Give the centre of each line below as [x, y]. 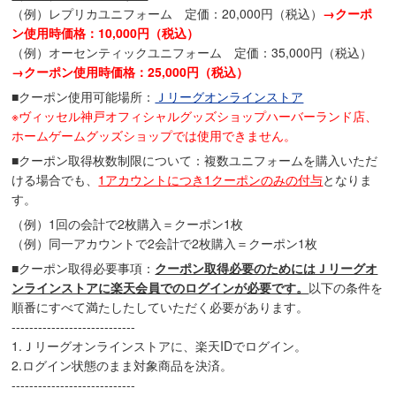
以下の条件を [346, 288]
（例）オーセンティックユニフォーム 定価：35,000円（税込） [192, 53]
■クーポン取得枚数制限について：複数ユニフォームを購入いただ [195, 160]
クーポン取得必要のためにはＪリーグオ [267, 268]
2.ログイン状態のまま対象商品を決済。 [122, 366]
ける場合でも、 [55, 180]
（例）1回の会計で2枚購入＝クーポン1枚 [128, 224]
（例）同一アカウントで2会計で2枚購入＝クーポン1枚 [165, 244]
